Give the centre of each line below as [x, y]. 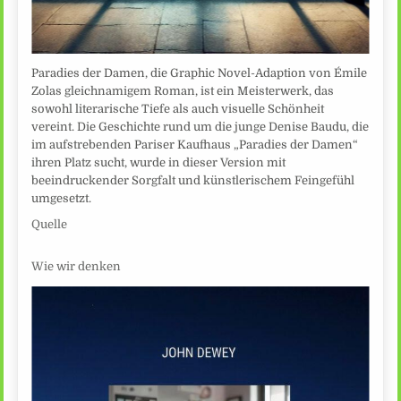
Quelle [50, 225]
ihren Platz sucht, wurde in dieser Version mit [159, 163]
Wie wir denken [77, 266]
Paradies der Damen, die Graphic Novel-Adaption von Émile [200, 73]
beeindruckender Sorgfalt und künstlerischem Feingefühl [193, 181]
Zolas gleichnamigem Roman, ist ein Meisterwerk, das [183, 91]
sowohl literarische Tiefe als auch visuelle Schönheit [178, 109]
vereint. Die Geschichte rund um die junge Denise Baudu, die [200, 127]
